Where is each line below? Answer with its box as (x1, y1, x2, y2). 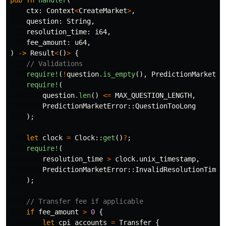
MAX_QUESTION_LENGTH (115, 91, 192, 100)
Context (46, 7, 75, 15)
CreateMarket (79, 7, 127, 15)
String (67, 17, 91, 26)
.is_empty (99, 70, 135, 79)
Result (30, 49, 54, 58)
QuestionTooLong (135, 102, 196, 110)
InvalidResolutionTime (135, 165, 220, 174)
